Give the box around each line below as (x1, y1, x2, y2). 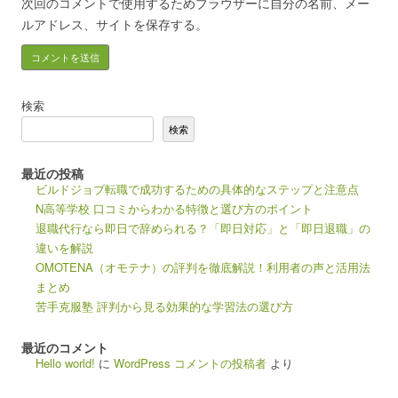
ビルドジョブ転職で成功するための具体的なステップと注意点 (36, 180, 359, 197)
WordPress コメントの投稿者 (114, 354, 267, 371)
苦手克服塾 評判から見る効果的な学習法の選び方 (36, 298, 293, 314)
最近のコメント (21, 338, 108, 356)
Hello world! (36, 354, 95, 371)
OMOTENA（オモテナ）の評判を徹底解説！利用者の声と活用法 (36, 259, 370, 275)
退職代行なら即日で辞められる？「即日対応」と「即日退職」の (36, 219, 370, 236)
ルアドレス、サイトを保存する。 (21, 15, 208, 33)
